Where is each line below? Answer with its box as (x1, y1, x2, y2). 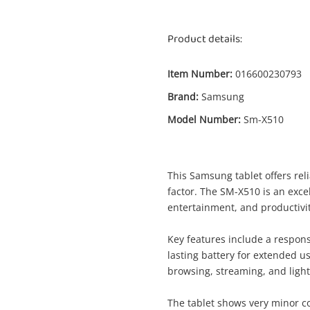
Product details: (167, 29, 242, 49)
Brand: (167, 90, 199, 103)
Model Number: (167, 113, 241, 126)
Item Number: (167, 67, 232, 80)
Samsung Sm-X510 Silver (51, 254, 165, 267)
